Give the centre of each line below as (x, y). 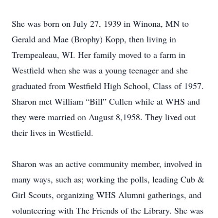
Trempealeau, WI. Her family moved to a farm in (99, 54)
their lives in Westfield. (53, 132)
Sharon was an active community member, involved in (107, 163)
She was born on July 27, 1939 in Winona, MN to (100, 23)
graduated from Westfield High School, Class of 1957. (108, 86)
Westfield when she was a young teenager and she (100, 70)
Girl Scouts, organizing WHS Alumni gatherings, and (107, 195)
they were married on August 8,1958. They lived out (104, 117)
